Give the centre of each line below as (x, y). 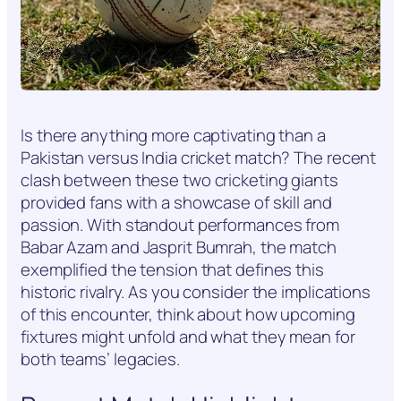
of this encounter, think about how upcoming (188, 315)
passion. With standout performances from (180, 225)
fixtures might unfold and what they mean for (188, 337)
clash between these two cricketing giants (179, 180)
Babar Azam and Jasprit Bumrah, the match (179, 247)
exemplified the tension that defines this (172, 270)
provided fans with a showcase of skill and (176, 203)
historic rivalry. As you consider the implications (196, 292)
